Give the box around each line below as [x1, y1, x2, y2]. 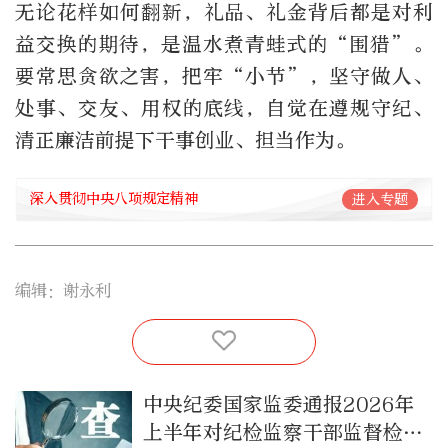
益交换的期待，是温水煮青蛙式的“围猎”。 [15, 32, 433, 56]
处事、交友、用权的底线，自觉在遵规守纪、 [15, 96, 433, 120]
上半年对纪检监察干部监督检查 [142, 420, 423, 444]
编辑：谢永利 [15, 280, 111, 300]
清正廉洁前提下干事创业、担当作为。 [15, 128, 355, 152]
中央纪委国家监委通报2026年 [142, 392, 415, 416]
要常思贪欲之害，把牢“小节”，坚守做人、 [15, 64, 433, 88]
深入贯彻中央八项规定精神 [30, 190, 198, 208]
